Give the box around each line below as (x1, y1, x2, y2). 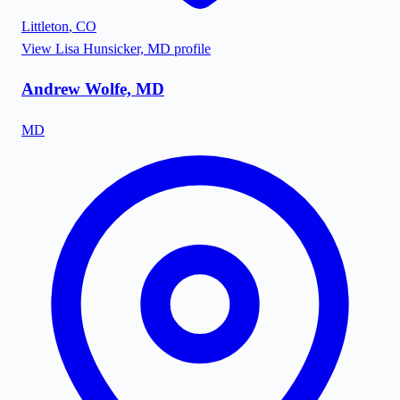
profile (171, 40, 211, 56)
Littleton (21, 18, 69, 34)
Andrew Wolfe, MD (21, 79, 164, 99)
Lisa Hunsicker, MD (55, 40, 171, 56)
